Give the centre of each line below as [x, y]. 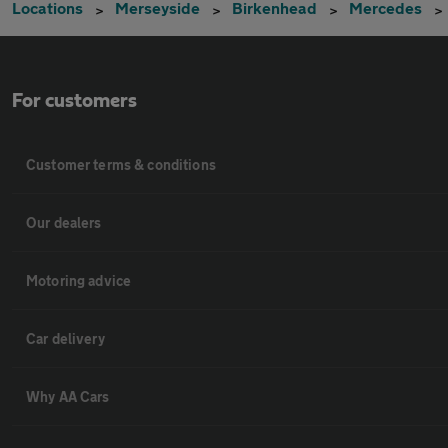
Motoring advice [79, 280]
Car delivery [65, 338]
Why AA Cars [68, 396]
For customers [74, 101]
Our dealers [64, 222]
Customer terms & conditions [121, 164]
